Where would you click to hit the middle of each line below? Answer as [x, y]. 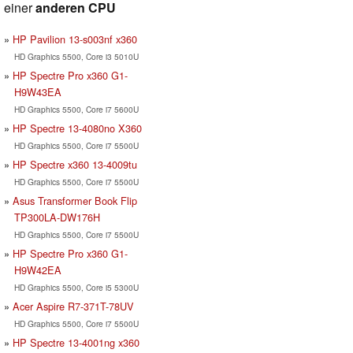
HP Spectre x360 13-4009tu [75, 164]
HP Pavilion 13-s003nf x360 [75, 39]
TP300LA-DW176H [57, 217]
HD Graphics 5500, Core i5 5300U [76, 287]
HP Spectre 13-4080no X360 [77, 128]
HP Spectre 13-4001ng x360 [76, 342]
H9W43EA [37, 91]
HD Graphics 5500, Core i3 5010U [76, 56]
